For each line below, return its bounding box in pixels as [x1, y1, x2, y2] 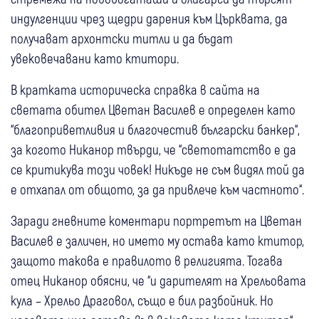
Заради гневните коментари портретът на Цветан [11, 212, 302, 229]
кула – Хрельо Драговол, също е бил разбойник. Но [11, 292, 273, 309]
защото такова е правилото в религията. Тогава [11, 252, 283, 269]
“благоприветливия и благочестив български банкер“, [11, 121, 300, 138]
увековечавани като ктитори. [11, 50, 179, 67]
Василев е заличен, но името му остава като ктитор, [11, 232, 304, 249]
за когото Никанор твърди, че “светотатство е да [11, 141, 296, 158]
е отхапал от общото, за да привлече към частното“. [11, 181, 304, 198]
